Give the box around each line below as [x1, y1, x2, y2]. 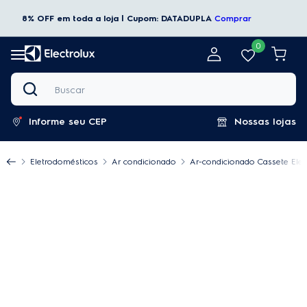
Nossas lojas [234, 116, 296, 127]
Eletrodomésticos [30, 157, 98, 167]
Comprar [214, 13, 251, 23]
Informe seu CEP [29, 116, 107, 127]
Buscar [10, 71, 40, 83]
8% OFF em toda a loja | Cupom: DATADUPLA [21, 13, 212, 23]
